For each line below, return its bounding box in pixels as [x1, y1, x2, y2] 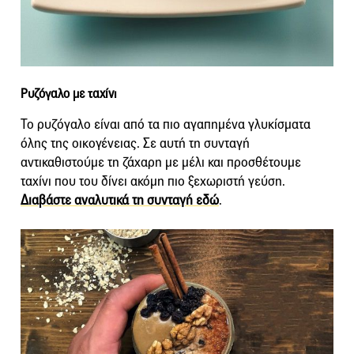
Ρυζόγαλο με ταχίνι [21, 85, 117, 101]
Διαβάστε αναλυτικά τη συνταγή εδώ [21, 191, 219, 209]
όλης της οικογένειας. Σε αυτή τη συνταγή [21, 134, 250, 152]
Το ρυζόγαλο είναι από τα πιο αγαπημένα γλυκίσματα [21, 115, 311, 133]
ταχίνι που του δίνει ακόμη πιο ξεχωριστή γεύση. [21, 172, 285, 190]
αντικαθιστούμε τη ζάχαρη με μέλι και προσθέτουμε [21, 153, 301, 171]
